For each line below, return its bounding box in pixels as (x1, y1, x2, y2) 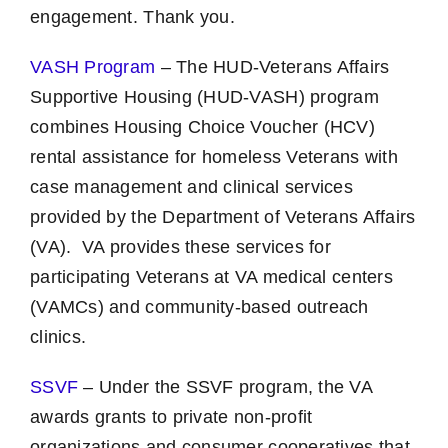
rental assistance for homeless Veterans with (30, 147, 398, 167)
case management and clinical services (30, 177, 353, 197)
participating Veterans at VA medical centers (30, 267, 393, 287)
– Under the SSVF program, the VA (78, 377, 373, 397)
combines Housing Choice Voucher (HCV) (30, 117, 375, 137)
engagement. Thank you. (30, 7, 235, 27)
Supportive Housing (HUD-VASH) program (30, 87, 379, 107)
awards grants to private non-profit (30, 407, 313, 427)
